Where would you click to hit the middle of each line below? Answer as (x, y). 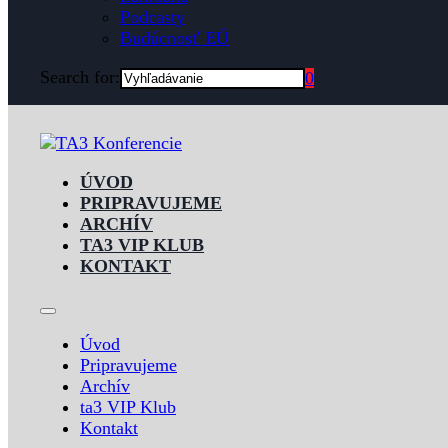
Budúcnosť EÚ (174, 38)
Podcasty (152, 17)
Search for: (80, 77)
